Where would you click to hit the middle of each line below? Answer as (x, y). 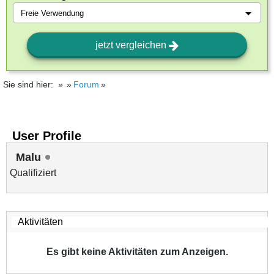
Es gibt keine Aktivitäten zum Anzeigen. (137, 252)
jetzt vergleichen (132, 45)
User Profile (47, 136)
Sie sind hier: (28, 84)
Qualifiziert (33, 173)
